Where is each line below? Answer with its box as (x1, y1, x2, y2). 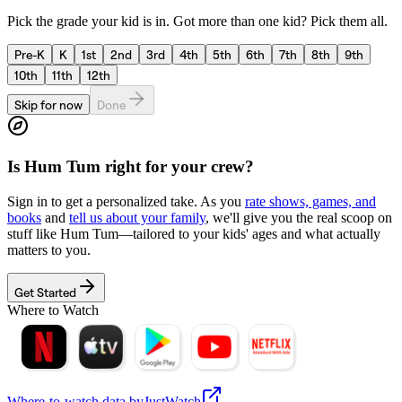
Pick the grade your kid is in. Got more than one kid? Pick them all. (7, 13, 388, 30)
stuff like (7, 225, 60, 241)
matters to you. (7, 241, 91, 258)
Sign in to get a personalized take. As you (7, 193, 245, 209)
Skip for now (14, 97, 83, 113)
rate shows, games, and (245, 193, 376, 209)
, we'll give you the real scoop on (205, 209, 392, 225)
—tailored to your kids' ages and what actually (118, 225, 380, 241)
